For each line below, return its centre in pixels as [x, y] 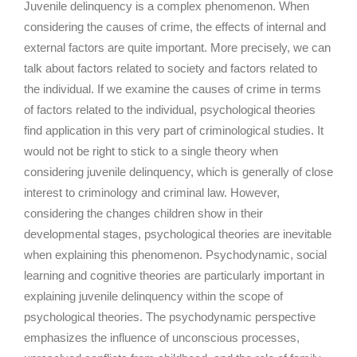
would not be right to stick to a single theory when [151, 151]
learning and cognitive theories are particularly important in [174, 275]
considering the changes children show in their [143, 213]
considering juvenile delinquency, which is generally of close [178, 171]
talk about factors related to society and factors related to [171, 68]
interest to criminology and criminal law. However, [152, 192]
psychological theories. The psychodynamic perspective [170, 316]
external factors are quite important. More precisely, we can [177, 47]
